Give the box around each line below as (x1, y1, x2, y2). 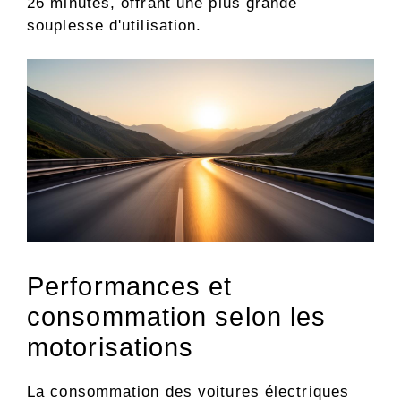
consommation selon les (27, 302, 327, 331)
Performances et (27, 271, 233, 301)
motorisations (27, 332, 194, 362)
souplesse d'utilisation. (27, 16, 202, 34)
